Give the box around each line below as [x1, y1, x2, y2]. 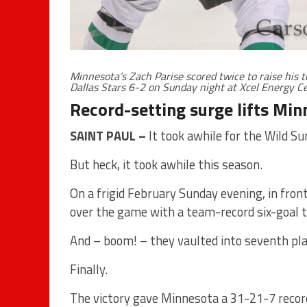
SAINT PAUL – [70, 125, 146, 145]
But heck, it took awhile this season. [70, 154, 262, 174]
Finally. [70, 259, 108, 279]
